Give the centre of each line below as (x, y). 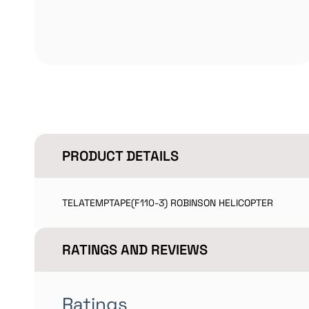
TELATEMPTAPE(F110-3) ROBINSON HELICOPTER (168, 203)
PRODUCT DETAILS (120, 156)
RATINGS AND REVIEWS (135, 250)
